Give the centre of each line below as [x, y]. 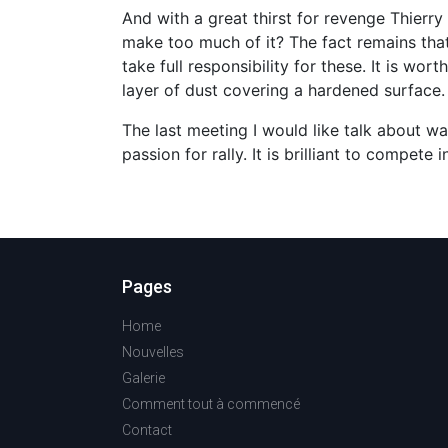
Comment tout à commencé [211, 404]
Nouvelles [153, 352]
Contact [147, 430]
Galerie [143, 378]
